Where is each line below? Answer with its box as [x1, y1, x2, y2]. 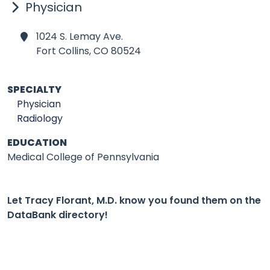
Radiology [17, 111, 63, 125]
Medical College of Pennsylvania [7, 150, 159, 164]
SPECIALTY [7, 83, 61, 96]
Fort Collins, [36, 44, 91, 58]
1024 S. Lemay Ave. [36, 30, 123, 43]
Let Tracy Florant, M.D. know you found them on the [7, 193, 261, 207]
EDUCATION [7, 136, 67, 149]
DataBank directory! [7, 208, 108, 222]
